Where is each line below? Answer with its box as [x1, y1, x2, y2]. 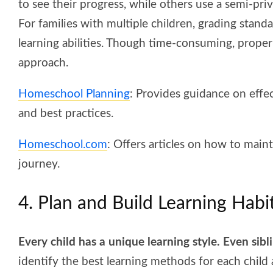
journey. [18, 158, 60, 170]
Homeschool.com [18, 138, 107, 151]
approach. [18, 57, 68, 69]
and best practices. [18, 107, 113, 119]
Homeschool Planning [18, 88, 130, 100]
